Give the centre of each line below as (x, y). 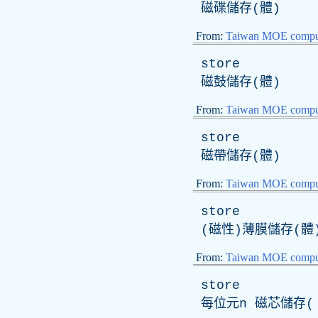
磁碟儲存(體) (237, 9)
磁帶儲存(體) (237, 156)
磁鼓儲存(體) (237, 82)
